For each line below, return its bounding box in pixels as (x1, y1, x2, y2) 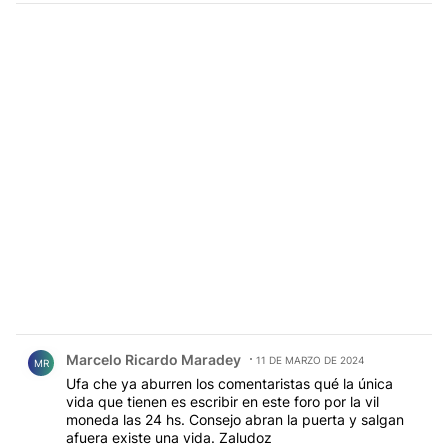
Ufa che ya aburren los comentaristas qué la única (66, 374, 393, 392)
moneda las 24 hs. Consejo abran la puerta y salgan (66, 410, 404, 428)
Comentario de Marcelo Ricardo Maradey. (16, 334, 332, 354)
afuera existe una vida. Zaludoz (66, 428, 272, 446)
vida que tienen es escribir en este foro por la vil (66, 392, 379, 410)
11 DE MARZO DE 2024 (256, 353, 364, 366)
